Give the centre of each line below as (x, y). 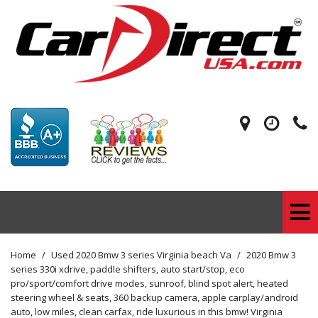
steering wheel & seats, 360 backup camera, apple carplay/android (154, 297)
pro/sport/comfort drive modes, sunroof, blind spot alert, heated (149, 283)
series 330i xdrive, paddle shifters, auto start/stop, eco (128, 269)
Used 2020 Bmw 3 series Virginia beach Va (142, 254)
